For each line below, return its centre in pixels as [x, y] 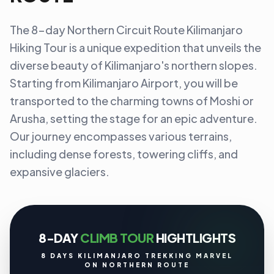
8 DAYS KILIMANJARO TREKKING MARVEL [137, 256]
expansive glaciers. [60, 172]
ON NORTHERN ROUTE [137, 265]
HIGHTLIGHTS [194, 238]
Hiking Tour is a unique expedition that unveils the [135, 47]
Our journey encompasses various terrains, [121, 136]
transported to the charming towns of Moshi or [132, 101]
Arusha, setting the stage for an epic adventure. [134, 118]
